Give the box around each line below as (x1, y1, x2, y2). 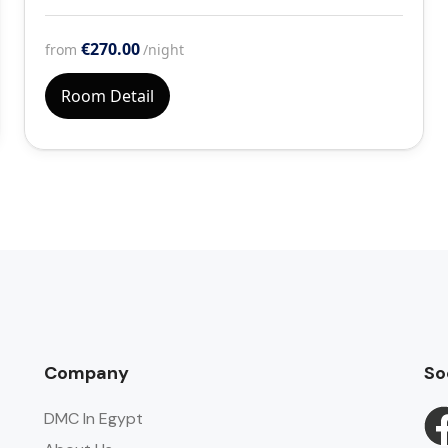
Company (43, 361, 129, 385)
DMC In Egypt (43, 408, 143, 429)
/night (142, 40, 184, 59)
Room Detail (60, 85, 154, 107)
